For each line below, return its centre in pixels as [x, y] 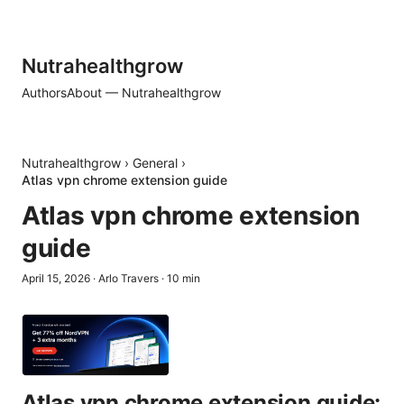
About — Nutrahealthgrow [144, 92]
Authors [44, 92]
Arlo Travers [129, 278]
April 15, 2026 [56, 278]
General [155, 163]
